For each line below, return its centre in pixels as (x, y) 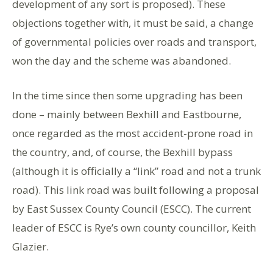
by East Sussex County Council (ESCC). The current (132, 208)
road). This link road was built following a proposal (136, 190)
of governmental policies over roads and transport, (134, 41)
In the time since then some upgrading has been (127, 95)
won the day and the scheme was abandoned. (122, 60)
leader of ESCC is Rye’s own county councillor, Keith (134, 227)
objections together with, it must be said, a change (133, 23)
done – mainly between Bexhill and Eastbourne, (127, 114)
